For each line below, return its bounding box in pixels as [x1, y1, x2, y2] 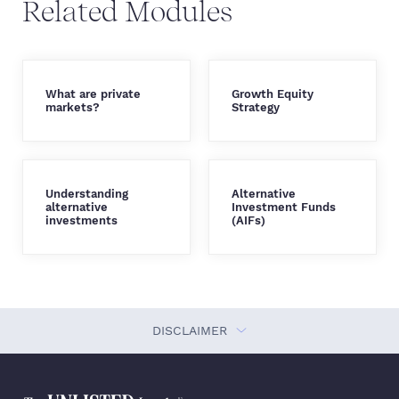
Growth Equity [232, 86, 313, 101]
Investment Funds [232, 199, 336, 214]
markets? [45, 100, 100, 114]
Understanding [45, 186, 128, 200]
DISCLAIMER [152, 322, 232, 338]
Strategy [232, 100, 280, 114]
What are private [45, 86, 141, 101]
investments [45, 213, 118, 227]
